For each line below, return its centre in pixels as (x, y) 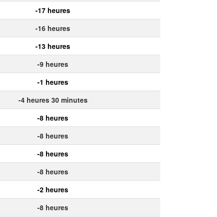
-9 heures (53, 64)
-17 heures (53, 10)
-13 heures (53, 46)
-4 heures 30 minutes (53, 100)
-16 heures (53, 28)
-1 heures (53, 82)
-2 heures (53, 189)
